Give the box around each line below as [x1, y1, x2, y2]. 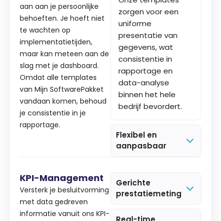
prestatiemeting [116, 188, 182, 199]
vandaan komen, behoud [20, 96, 107, 106]
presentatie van [118, 30, 178, 40]
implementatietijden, [20, 37, 92, 47]
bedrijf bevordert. [118, 101, 182, 111]
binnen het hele [118, 89, 176, 100]
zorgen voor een [118, 6, 179, 17]
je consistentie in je [20, 108, 86, 118]
